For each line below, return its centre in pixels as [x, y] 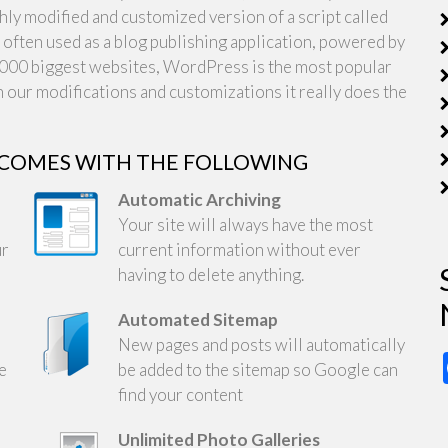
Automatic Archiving [199, 199]
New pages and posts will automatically [261, 344]
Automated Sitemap [197, 319]
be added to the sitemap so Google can [257, 369]
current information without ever [239, 249]
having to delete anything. [210, 274]
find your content [180, 394]
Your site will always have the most [245, 224]
